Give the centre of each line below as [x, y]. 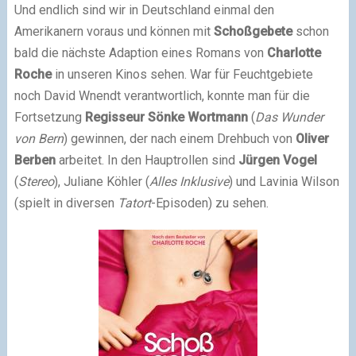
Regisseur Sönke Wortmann [166, 118]
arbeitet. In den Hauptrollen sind [147, 161]
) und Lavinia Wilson [284, 182]
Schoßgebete [253, 32]
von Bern [39, 139]
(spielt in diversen [66, 203]
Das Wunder [289, 118]
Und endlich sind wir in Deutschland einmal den [144, 10]
